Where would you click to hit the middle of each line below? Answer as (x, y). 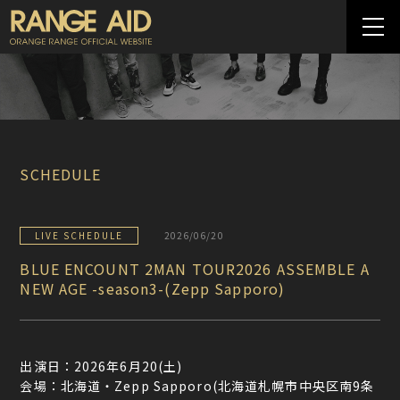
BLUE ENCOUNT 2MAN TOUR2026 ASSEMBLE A (195, 268)
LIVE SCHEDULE (79, 235)
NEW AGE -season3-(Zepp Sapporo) (153, 288)
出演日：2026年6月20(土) (101, 366)
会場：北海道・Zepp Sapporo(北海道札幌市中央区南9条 (197, 385)
